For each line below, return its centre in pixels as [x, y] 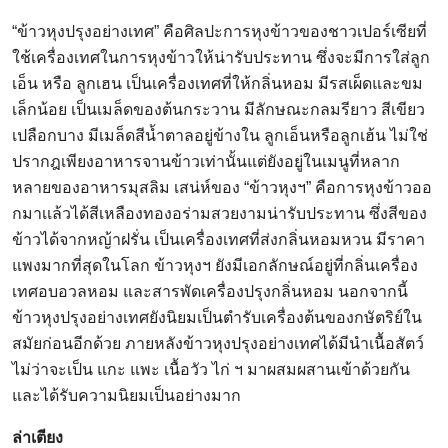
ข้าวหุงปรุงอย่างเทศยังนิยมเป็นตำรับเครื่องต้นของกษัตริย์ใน [217, 318]
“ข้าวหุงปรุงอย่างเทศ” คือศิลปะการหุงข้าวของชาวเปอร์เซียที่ [219, 32]
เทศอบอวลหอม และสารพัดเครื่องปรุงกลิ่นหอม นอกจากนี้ [210, 292]
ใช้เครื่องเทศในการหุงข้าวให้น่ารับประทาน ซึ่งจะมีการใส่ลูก [221, 58]
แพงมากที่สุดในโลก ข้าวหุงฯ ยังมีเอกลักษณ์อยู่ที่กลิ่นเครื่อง [215, 266]
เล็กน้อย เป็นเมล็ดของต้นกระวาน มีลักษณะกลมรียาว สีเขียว [218, 110]
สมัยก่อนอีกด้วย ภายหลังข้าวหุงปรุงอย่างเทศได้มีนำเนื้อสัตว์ [218, 344]
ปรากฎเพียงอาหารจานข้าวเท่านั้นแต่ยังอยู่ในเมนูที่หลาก [206, 162]
